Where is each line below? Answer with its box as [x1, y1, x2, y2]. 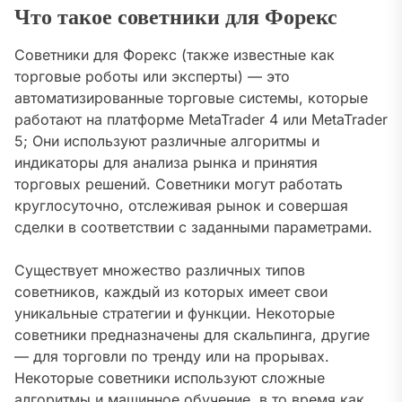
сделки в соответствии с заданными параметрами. [14, 218, 372, 237]
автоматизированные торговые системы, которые [14, 89, 368, 108]
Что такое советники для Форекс [14, 5, 337, 31]
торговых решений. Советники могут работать [14, 175, 343, 194]
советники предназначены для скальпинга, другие [14, 326, 370, 345]
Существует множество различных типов [14, 261, 305, 280]
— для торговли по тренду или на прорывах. [14, 347, 329, 366]
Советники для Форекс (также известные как [14, 46, 335, 65]
